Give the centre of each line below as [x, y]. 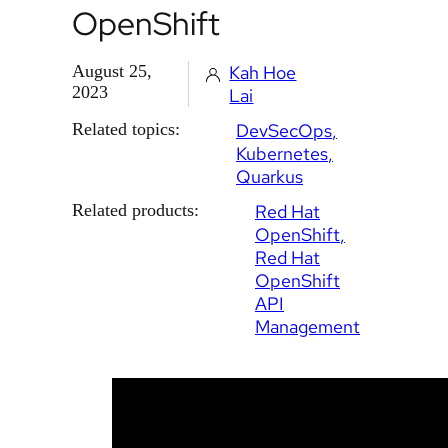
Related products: [135, 209]
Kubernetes [282, 153]
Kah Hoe [263, 72]
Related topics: [126, 128]
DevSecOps [284, 130]
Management [307, 326]
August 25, [112, 70]
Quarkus [269, 176]
